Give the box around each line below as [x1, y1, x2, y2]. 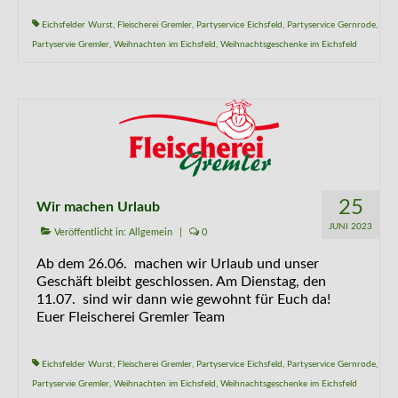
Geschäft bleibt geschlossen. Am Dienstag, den [36, 275, 326, 289]
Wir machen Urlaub [36, 200, 160, 214]
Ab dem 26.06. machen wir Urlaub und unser [36, 257, 319, 271]
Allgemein [129, 227, 172, 237]
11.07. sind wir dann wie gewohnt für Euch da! [36, 292, 330, 306]
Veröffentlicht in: [52, 227, 129, 237]
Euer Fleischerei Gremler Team [36, 310, 225, 324]
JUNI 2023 [329, 222, 372, 231]
